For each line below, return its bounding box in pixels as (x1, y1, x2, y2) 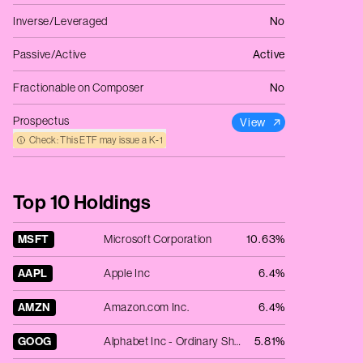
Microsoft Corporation (104, 233, 212, 246)
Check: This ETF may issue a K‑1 (29, 135, 163, 146)
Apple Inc (104, 267, 151, 280)
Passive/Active (13, 48, 87, 61)
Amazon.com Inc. (104, 301, 190, 314)
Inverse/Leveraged (13, 15, 108, 28)
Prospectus (13, 114, 70, 127)
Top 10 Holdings (13, 191, 152, 214)
